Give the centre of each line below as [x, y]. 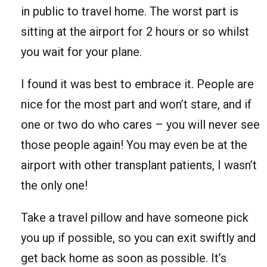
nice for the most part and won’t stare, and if [136, 104]
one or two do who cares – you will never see [140, 124]
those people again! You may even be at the [134, 145]
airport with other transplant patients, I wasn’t [139, 165]
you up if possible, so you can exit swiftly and [138, 237]
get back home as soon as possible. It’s [124, 258]
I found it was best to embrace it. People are [137, 84]
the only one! [56, 185]
